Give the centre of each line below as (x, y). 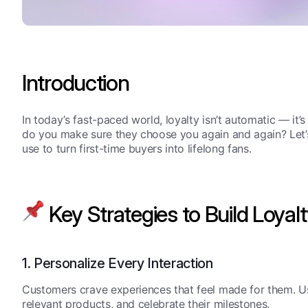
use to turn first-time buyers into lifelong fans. (137, 149)
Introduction (76, 83)
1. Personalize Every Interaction (118, 264)
